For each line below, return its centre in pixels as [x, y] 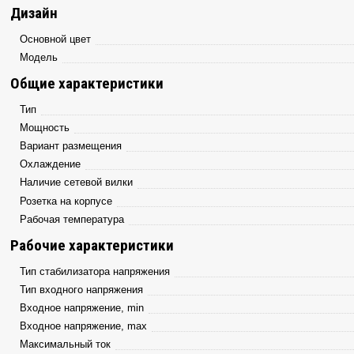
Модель [39, 57]
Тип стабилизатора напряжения [95, 271]
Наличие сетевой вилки [77, 182]
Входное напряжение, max [84, 326]
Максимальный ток [66, 344]
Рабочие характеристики [92, 245]
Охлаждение [51, 164]
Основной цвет [56, 39]
